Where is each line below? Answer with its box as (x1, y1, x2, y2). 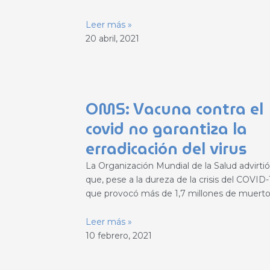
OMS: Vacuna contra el (86, 96, 263, 122)
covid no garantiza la (86, 116, 247, 142)
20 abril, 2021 (86, 33, 139, 44)
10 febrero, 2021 (86, 230, 152, 242)
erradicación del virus (86, 136, 247, 162)
